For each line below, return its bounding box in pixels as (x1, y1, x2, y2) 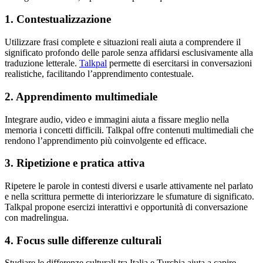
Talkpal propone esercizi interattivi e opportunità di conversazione (5, 202, 248, 212)
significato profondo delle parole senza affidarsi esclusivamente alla (5, 48, 253, 58)
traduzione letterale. (5, 58, 79, 69)
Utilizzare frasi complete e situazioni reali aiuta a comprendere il (5, 37, 241, 48)
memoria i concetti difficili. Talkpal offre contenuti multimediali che (5, 124, 254, 135)
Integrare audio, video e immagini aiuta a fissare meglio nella (5, 114, 229, 124)
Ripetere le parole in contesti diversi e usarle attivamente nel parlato (5, 181, 253, 191)
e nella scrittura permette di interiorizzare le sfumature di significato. (5, 191, 254, 201)
